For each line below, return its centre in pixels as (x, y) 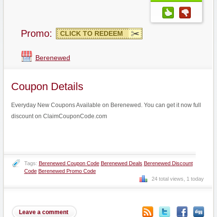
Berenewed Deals (121, 163)
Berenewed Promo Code (67, 171)
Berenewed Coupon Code (69, 163)
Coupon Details (47, 86)
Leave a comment (43, 212)
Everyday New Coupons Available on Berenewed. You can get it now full (106, 105)
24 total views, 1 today (178, 178)
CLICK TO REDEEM (91, 33)
